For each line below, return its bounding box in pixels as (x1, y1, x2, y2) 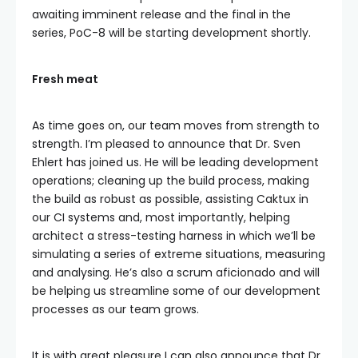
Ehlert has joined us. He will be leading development (32, 154, 319, 170)
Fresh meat (32, 71, 98, 87)
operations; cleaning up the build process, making (32, 173, 309, 189)
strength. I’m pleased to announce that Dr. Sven (32, 136, 300, 152)
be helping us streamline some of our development (32, 283, 320, 299)
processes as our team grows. (32, 301, 199, 317)
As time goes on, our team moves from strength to (32, 117, 320, 133)
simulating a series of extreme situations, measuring (32, 246, 325, 262)
